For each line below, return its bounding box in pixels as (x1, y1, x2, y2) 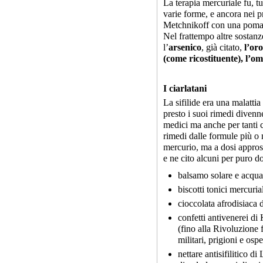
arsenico (168, 42, 201, 52)
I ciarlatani (163, 83, 207, 93)
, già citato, (201, 42, 244, 52)
